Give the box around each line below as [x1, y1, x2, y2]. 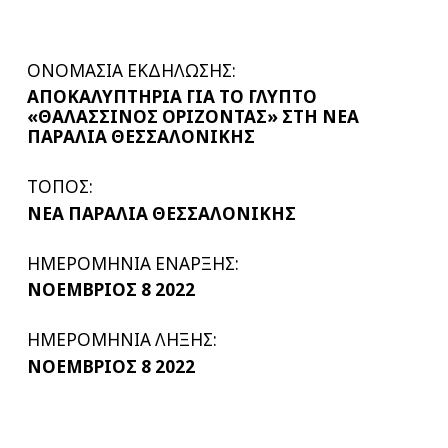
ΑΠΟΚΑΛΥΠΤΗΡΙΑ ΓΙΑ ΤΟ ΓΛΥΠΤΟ [27, 85, 318, 109]
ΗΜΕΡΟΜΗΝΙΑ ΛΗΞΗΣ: [27, 328, 218, 352]
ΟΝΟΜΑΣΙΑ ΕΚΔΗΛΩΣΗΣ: [27, 59, 237, 82]
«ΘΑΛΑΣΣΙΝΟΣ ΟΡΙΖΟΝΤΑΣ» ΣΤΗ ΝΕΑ [27, 105, 360, 129]
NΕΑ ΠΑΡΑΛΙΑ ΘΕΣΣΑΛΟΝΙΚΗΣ [27, 201, 297, 225]
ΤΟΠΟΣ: [27, 175, 94, 199]
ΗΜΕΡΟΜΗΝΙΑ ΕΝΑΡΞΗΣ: [27, 251, 240, 275]
